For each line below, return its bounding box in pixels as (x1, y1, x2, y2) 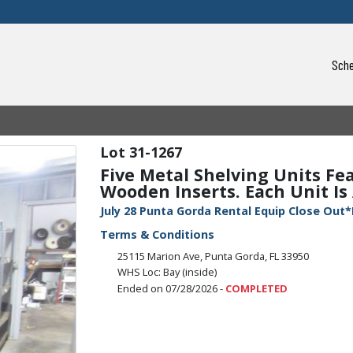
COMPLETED (225, 281, 288, 295)
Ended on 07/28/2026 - (117, 281, 226, 295)
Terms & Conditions (99, 226, 214, 242)
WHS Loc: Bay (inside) (117, 265, 217, 280)
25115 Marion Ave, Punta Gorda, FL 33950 (117, 248, 310, 263)
